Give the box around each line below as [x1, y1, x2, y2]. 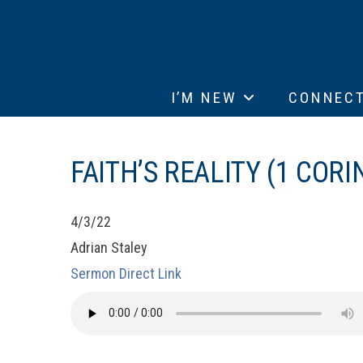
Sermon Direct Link [70, 264, 181, 282]
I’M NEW [170, 88, 237, 107]
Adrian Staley [70, 238, 147, 256]
